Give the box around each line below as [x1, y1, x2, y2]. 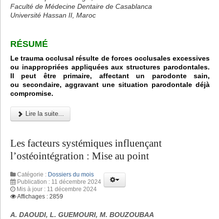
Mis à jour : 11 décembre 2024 [17, 185, 97, 193]
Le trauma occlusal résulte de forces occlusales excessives [10, 54, 210, 62]
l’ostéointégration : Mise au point [10, 150, 149, 162]
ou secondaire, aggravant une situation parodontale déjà [10, 80, 210, 88]
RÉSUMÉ [10, 39, 48, 49]
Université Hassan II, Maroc [10, 11, 96, 20]
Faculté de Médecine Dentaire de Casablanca [10, 2, 152, 11]
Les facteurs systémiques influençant [10, 137, 162, 150]
